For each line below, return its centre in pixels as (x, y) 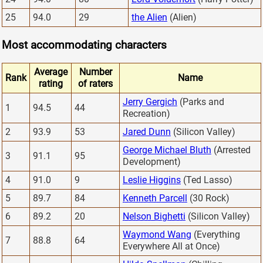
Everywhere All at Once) (171, 247)
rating (50, 84)
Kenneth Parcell (155, 198)
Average (50, 72)
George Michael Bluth (167, 150)
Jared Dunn (147, 132)
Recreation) (146, 114)
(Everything (216, 235)
